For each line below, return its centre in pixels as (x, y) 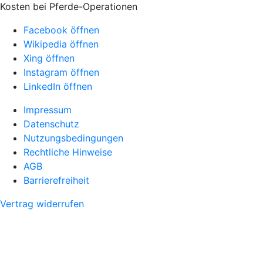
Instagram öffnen (61, 72)
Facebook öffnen (61, 30)
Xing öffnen (49, 58)
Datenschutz (51, 124)
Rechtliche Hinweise (68, 152)
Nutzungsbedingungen (73, 138)
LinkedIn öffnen (58, 86)
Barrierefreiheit (56, 180)
